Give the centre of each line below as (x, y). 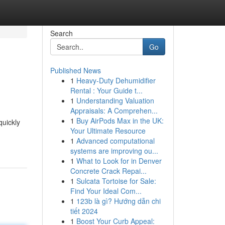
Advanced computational (115, 141)
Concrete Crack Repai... (108, 171)
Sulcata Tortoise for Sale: (116, 181)
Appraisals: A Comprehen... (114, 110)
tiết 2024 (84, 211)
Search (61, 33)
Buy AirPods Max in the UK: (120, 121)
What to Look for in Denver (119, 161)
